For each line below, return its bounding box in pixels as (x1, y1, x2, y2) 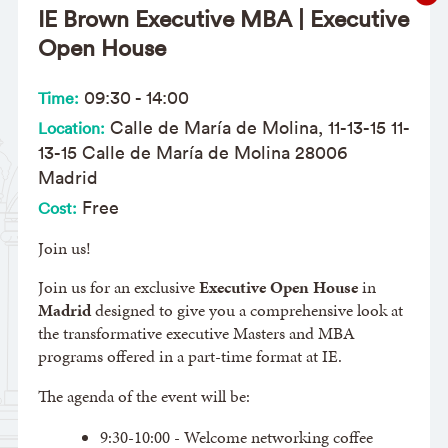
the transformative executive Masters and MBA (37, 322, 355, 346)
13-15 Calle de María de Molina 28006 (37, 140, 347, 164)
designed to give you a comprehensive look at (90, 299, 403, 323)
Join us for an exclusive (37, 276, 199, 300)
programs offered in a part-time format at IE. (37, 345, 342, 369)
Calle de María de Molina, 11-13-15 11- (104, 115, 410, 139)
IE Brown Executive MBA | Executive (37, 4, 409, 32)
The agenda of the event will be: (37, 385, 250, 409)
